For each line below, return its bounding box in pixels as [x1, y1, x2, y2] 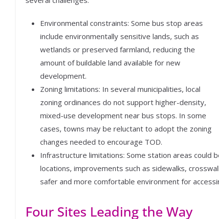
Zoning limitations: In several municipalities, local [40, 84, 200, 94]
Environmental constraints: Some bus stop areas [40, 18, 203, 28]
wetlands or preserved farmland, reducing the [40, 44, 195, 54]
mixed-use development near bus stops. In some [40, 110, 206, 120]
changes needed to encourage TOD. [40, 137, 162, 147]
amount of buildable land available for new [40, 58, 180, 67]
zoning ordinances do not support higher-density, [40, 97, 206, 107]
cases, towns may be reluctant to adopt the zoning [40, 124, 212, 133]
